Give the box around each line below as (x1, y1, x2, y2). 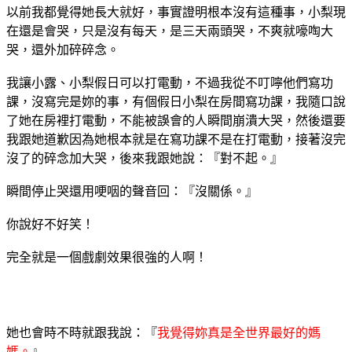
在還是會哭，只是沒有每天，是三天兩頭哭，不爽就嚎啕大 (6, 24, 333, 38)
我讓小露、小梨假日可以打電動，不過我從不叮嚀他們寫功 (6, 75, 333, 90)
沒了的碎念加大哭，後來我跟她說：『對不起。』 (6, 151, 283, 165)
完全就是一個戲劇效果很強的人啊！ (6, 250, 207, 264)
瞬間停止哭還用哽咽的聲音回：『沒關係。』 (6, 184, 258, 198)
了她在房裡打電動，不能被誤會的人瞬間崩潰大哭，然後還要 (6, 113, 346, 127)
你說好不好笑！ (6, 217, 94, 231)
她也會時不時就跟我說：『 (6, 325, 157, 339)
